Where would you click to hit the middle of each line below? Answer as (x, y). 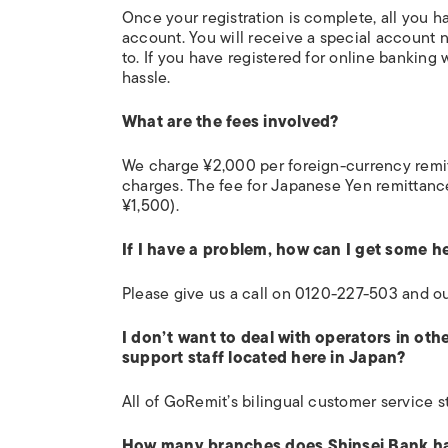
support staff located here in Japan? (264, 358)
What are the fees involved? (230, 122)
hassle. (146, 78)
